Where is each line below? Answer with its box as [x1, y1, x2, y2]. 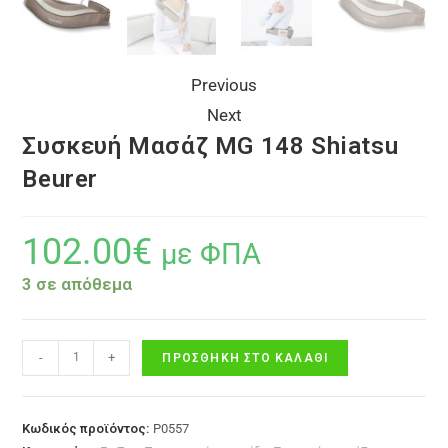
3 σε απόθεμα [22, 273, 133, 294]
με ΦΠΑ [161, 236, 262, 271]
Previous [191, 74, 257, 95]
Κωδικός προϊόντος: [22, 420, 154, 436]
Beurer [22, 164, 99, 193]
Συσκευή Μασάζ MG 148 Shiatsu [22, 131, 399, 160]
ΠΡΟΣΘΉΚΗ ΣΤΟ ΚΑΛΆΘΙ [162, 350, 329, 365]
